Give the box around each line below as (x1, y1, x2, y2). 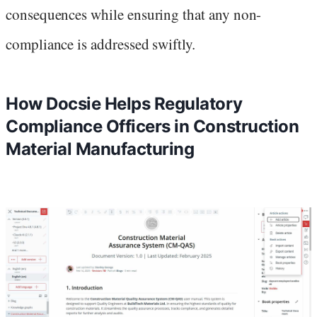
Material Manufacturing (6, 139, 195, 160)
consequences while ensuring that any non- (6, 4, 262, 25)
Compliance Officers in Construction (6, 116, 299, 137)
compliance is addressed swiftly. (6, 34, 195, 54)
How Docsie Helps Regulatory (6, 93, 243, 115)
